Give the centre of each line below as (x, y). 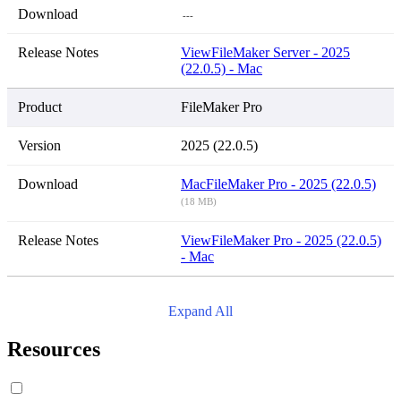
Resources (54, 350)
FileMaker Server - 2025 (281, 53)
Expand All (200, 311)
